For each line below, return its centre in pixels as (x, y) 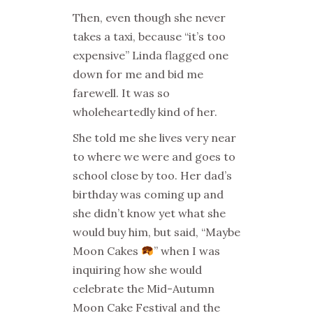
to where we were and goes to (154, 156)
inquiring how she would (137, 270)
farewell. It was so (121, 93)
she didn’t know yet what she (149, 213)
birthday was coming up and (148, 194)
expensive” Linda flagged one (151, 55)
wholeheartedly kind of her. (145, 112)
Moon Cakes (107, 251)
